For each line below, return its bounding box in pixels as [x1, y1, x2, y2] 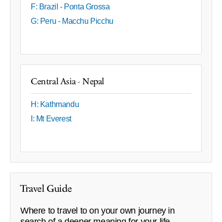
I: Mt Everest [31, 114, 71, 123]
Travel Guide [20, 182, 72, 196]
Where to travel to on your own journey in [20, 206, 175, 216]
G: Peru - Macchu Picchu [31, 17, 113, 26]
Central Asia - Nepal [31, 75, 104, 88]
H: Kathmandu [31, 100, 79, 109]
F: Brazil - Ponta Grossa [31, 2, 110, 11]
